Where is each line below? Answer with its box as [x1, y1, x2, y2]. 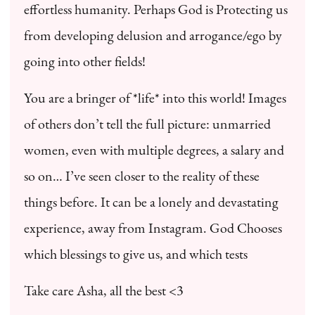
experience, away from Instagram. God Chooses [24, 218, 282, 237]
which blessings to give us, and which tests [24, 244, 247, 263]
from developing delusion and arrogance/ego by [24, 25, 282, 44]
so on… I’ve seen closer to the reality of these [24, 166, 259, 185]
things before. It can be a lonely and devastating [24, 192, 278, 211]
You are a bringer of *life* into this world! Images [24, 88, 286, 107]
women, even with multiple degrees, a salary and [24, 140, 284, 159]
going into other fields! [24, 51, 146, 70]
